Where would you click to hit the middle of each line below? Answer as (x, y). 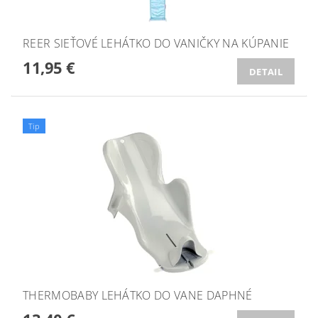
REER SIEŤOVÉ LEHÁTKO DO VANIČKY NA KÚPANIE (156, 43)
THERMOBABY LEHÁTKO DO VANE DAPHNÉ (138, 295)
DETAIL (266, 71)
